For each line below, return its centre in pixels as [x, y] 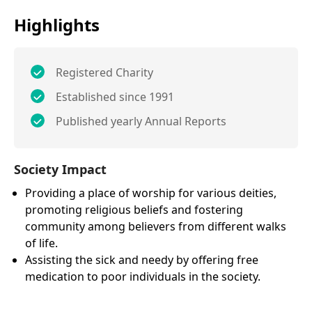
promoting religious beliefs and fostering [134, 209]
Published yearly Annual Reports [141, 121]
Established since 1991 [115, 96]
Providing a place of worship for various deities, [151, 193]
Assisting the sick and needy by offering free [142, 259]
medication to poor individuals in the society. [143, 276]
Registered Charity [104, 72]
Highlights [57, 24]
